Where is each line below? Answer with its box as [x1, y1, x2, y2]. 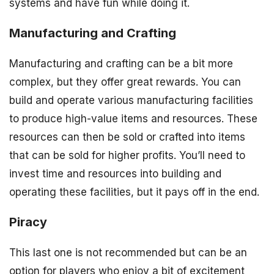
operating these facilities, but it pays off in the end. [9, 186, 259, 199]
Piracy [9, 215, 47, 229]
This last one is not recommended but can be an [9, 246, 247, 259]
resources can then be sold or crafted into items [9, 131, 245, 144]
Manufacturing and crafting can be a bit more [9, 57, 233, 70]
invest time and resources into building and [9, 168, 221, 180]
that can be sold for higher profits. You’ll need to [9, 149, 245, 162]
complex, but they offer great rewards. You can [9, 76, 241, 89]
